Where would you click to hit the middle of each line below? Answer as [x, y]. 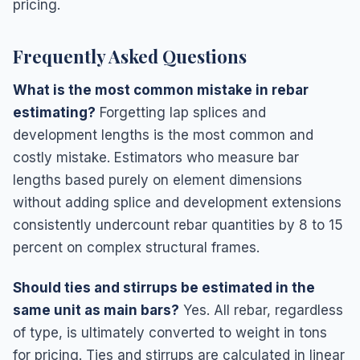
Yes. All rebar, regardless [261, 310]
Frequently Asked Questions [130, 56]
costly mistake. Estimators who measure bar [156, 157]
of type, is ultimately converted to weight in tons [170, 332]
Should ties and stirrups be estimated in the [164, 287]
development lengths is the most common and [163, 135]
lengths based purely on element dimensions [157, 180]
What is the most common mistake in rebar [161, 90]
